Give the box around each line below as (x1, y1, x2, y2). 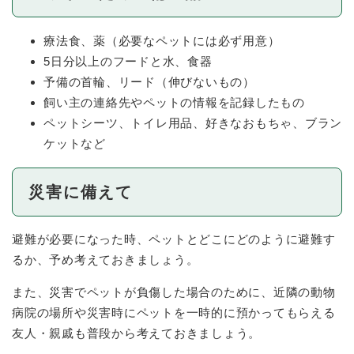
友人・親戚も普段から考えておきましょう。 (12, 326, 261, 341)
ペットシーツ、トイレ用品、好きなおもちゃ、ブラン (43, 115, 342, 130)
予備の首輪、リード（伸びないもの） (43, 74, 255, 88)
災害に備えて (28, 183, 133, 201)
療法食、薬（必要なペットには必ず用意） (43, 33, 281, 47)
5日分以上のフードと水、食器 (43, 54, 213, 68)
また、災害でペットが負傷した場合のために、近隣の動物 (12, 285, 336, 299)
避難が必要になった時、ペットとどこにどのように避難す (12, 232, 336, 247)
